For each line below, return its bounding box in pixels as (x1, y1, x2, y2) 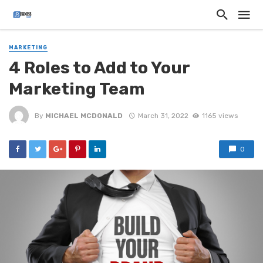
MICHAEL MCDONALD (45, 111, 123, 120)
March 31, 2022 (137, 111, 188, 120)
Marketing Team (9, 79, 144, 99)
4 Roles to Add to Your (9, 58, 190, 78)
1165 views (201, 111, 238, 120)
